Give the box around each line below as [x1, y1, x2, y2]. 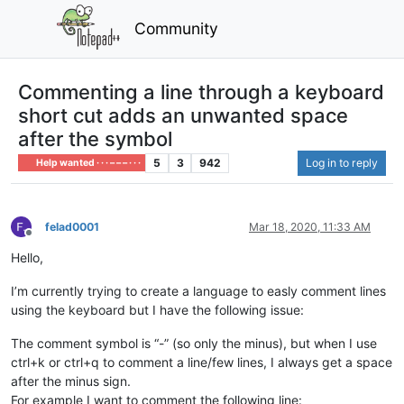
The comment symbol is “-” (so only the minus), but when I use [11, 335, 377, 351]
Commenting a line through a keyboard [18, 79, 384, 104]
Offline [28, 233, 61, 247]
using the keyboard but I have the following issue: [11, 301, 304, 317]
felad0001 [45, 219, 99, 234]
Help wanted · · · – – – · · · [34, 156, 142, 169]
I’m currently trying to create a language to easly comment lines [11, 282, 386, 298]
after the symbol [18, 126, 172, 151]
